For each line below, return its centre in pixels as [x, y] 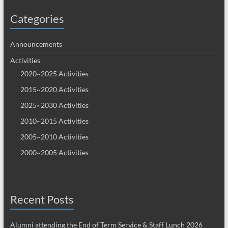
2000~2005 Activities [54, 152]
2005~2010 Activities [54, 136]
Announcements [36, 44]
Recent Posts [42, 199]
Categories [37, 18]
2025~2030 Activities [54, 105]
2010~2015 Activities [54, 121]
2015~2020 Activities [54, 89]
